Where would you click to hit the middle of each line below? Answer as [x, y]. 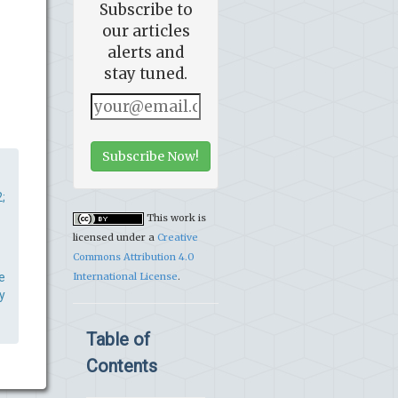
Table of [118, 340]
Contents [122, 366]
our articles [146, 32]
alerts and [146, 53]
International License [125, 277]
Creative [178, 238]
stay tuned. [146, 74]
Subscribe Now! [151, 157]
